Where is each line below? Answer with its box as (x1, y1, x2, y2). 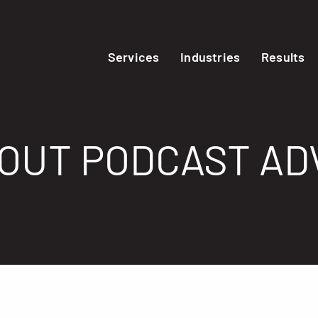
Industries (180, 48, 241, 65)
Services (107, 48, 160, 65)
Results (261, 48, 305, 65)
